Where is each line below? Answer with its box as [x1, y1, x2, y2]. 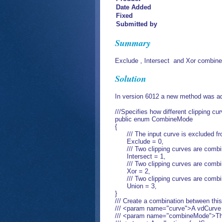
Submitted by [116, 20, 157, 28]
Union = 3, [115, 182, 157, 190]
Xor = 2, [115, 167, 150, 175]
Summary [115, 37, 151, 49]
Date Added [116, 3, 151, 11]
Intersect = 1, [115, 153, 166, 160]
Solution [115, 72, 146, 85]
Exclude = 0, [115, 138, 164, 145]
